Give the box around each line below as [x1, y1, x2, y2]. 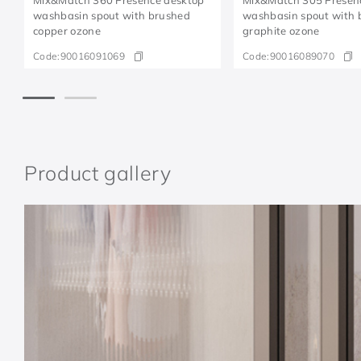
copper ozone [33, 23, 101, 37]
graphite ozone [243, 23, 320, 37]
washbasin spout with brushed [33, 8, 190, 22]
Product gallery [24, 160, 172, 185]
